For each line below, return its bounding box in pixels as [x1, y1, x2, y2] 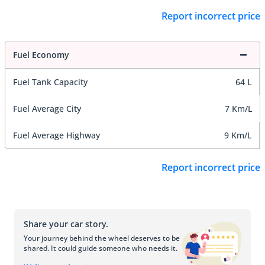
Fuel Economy [13, 49, 69, 61]
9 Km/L [224, 130, 251, 141]
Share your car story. [24, 218, 108, 230]
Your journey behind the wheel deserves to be [24, 232, 180, 243]
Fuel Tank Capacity [13, 76, 88, 88]
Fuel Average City [13, 103, 81, 115]
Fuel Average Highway [13, 130, 100, 141]
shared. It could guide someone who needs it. [24, 243, 177, 253]
